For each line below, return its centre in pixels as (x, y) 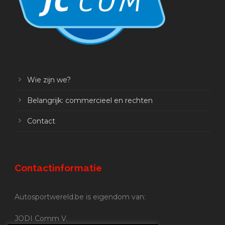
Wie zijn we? (49, 80)
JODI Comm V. (41, 219)
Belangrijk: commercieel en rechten (90, 101)
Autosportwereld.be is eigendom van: (80, 197)
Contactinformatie (58, 168)
